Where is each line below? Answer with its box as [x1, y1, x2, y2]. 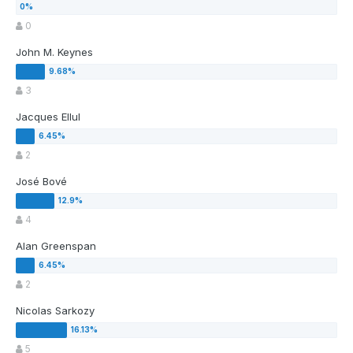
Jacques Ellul [16, 110, 80, 124]
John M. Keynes [16, 46, 93, 59]
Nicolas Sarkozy [16, 304, 95, 318]
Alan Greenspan [16, 240, 96, 253]
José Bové [16, 175, 67, 188]
